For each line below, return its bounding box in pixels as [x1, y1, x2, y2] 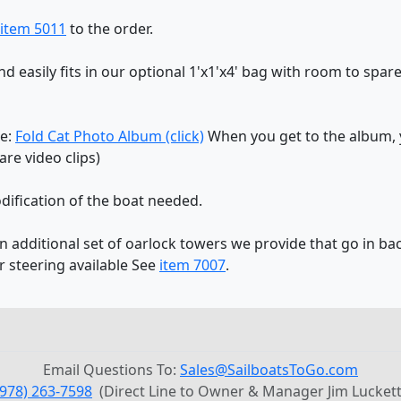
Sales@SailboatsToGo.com [180, 359, 358, 380]
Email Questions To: [43, 359, 180, 380]
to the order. [66, 18, 153, 38]
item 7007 [159, 254, 226, 275]
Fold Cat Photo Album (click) [15, 125, 204, 146]
